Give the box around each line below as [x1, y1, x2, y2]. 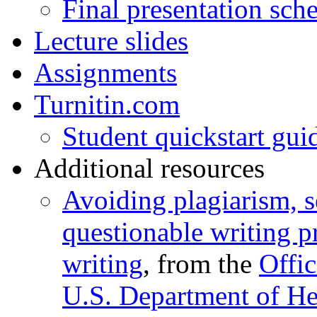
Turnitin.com [34, 89, 180, 120]
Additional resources [34, 153, 265, 184]
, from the [143, 248, 259, 279]
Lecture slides [34, 25, 188, 57]
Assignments [34, 57, 177, 88]
